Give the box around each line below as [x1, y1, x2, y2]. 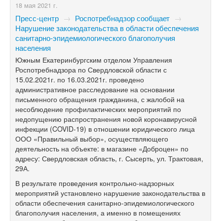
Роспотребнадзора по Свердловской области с [15, 64, 167, 74]
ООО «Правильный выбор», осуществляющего [15, 133, 168, 144]
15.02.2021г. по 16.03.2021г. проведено [15, 74, 144, 84]
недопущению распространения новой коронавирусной [15, 113, 197, 124]
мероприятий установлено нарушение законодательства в [15, 187, 205, 198]
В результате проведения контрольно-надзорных [15, 178, 174, 188]
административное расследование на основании [15, 84, 175, 94]
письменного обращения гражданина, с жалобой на [15, 94, 184, 104]
